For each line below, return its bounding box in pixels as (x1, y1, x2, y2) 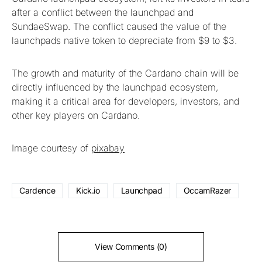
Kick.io (76, 185, 100, 195)
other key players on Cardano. (12, 109, 140, 121)
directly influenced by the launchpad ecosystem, (12, 81, 218, 93)
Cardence (19, 185, 56, 195)
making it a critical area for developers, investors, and (12, 95, 239, 107)
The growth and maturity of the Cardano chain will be (12, 67, 239, 79)
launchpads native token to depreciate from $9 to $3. (12, 34, 237, 46)
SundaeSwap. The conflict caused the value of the (12, 20, 226, 32)
